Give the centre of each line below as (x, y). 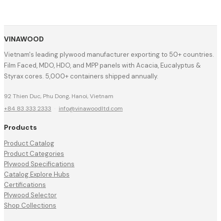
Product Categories (34, 153)
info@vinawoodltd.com (91, 109)
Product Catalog (29, 143)
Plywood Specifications (39, 164)
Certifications (25, 184)
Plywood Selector (30, 195)
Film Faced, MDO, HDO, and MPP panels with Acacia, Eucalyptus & (102, 66)
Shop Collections (30, 205)
